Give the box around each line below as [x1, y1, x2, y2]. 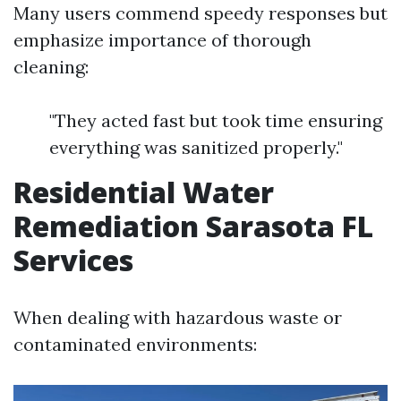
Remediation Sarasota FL [13, 206, 373, 245]
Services [13, 240, 133, 279]
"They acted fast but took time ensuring [49, 108, 382, 132]
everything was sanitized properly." [49, 135, 343, 158]
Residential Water [13, 172, 274, 211]
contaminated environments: [13, 332, 257, 355]
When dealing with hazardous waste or [13, 305, 342, 328]
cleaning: [13, 55, 89, 78]
